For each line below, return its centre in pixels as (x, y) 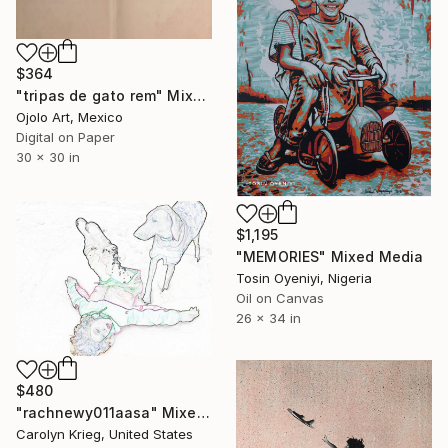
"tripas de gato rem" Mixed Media (199, 96)
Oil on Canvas (280, 297)
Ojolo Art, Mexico (69, 117)
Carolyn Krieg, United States (104, 434)
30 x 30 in (48, 157)
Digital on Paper (65, 137)
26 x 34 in (268, 317)
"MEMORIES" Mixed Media (330, 256)
